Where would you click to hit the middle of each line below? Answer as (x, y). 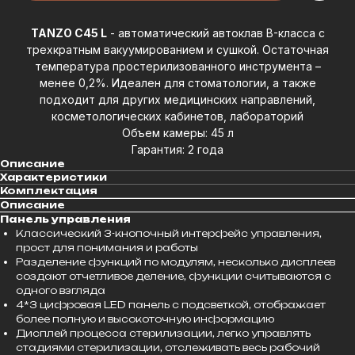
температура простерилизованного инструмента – (177, 66)
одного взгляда (61, 290)
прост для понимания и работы (107, 247)
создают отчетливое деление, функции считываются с (174, 276)
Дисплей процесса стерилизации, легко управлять (163, 333)
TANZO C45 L (69, 32)
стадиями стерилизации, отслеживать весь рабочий (168, 347)
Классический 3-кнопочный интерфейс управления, (169, 233)
